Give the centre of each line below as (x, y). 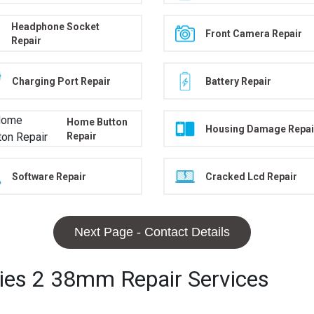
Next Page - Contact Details (152, 232)
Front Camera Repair (253, 33)
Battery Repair (238, 81)
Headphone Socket (56, 26)
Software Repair (49, 176)
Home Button (97, 122)
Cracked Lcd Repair (251, 176)
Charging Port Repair (61, 81)
